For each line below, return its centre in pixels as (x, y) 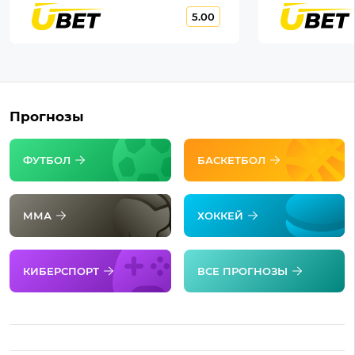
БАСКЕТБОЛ (231, 160)
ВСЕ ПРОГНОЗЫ (242, 271)
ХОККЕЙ (220, 215)
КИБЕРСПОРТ (61, 271)
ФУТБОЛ (47, 160)
